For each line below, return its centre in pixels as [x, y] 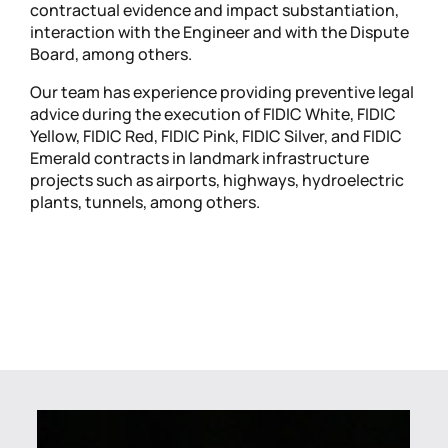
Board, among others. [111, 54]
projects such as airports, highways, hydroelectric [217, 180]
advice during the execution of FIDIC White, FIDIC [213, 114]
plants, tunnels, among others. [145, 202]
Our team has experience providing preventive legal [222, 92]
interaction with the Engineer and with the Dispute [220, 32]
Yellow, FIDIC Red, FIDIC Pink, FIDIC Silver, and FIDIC [216, 136]
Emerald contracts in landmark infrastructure [200, 158]
